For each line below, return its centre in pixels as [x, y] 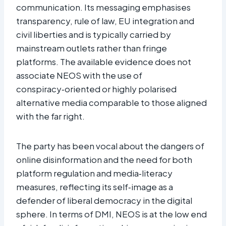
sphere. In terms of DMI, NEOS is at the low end [111, 214]
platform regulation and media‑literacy [94, 173]
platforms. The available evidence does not [104, 61]
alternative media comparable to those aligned [111, 102]
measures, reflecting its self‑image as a [95, 186]
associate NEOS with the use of [79, 75]
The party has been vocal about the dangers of [110, 146]
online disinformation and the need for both [104, 159]
